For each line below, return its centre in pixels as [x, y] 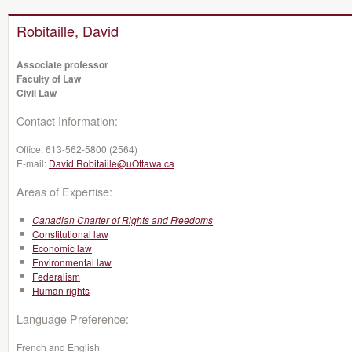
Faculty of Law [49, 79]
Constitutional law [70, 234]
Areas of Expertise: [64, 191]
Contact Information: [67, 121]
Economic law [62, 248]
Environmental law [72, 262]
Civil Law [37, 93]
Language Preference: [73, 319]
